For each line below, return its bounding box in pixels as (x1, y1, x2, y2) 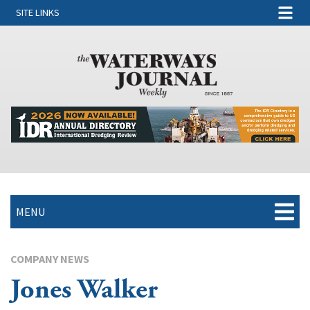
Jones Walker (10, 271, 158, 307)
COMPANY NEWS (10, 251, 89, 266)
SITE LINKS (16, 6, 60, 19)
